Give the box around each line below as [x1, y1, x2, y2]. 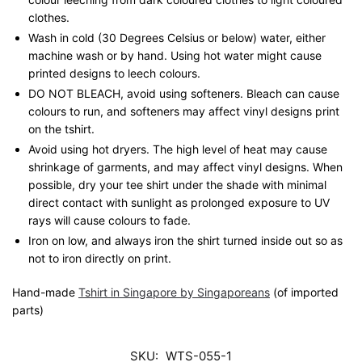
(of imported [270, 284, 339, 299]
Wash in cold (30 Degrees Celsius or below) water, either [28, 31, 326, 45]
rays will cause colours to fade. [28, 213, 191, 228]
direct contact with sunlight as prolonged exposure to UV [28, 196, 330, 210]
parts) [12, 302, 44, 317]
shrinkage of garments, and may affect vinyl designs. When [28, 160, 343, 175]
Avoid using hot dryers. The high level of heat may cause [28, 142, 327, 157]
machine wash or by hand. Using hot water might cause [28, 48, 322, 63]
